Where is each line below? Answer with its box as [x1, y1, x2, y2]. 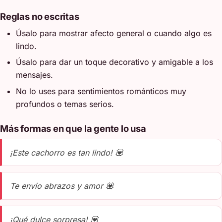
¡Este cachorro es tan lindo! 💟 [10, 147, 123, 158]
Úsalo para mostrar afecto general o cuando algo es [16, 28, 212, 38]
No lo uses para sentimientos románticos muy [16, 86, 186, 96]
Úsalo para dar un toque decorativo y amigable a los [16, 57, 213, 67]
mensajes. [16, 70, 53, 80]
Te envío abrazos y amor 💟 [10, 181, 113, 191]
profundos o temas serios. [16, 99, 114, 109]
